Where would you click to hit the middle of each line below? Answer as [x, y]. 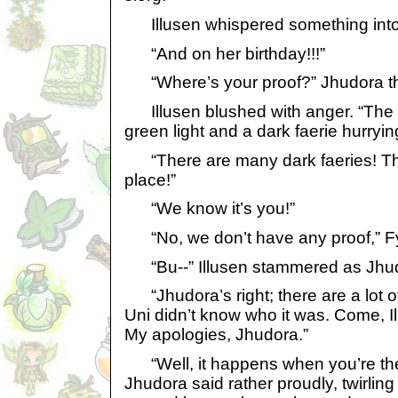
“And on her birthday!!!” [225, 53]
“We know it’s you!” [210, 209]
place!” [150, 179]
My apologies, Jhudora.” [216, 335]
